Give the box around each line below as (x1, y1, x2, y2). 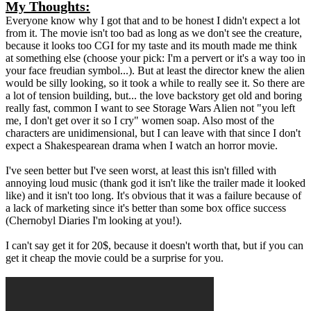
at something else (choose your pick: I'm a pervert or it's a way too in (6, 52, 305, 65)
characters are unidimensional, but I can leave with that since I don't (6, 127, 301, 140)
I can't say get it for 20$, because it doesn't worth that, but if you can (6, 239, 303, 252)
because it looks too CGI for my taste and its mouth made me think (6, 40, 297, 52)
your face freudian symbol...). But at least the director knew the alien (6, 65, 305, 77)
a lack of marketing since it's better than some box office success (6, 202, 286, 215)
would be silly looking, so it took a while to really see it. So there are (6, 77, 305, 90)
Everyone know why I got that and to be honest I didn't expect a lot (6, 15, 300, 27)
